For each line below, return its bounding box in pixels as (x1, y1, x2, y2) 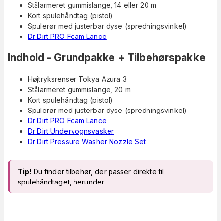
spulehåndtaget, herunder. (18, 177, 106, 186)
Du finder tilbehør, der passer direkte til (31, 167, 164, 176)
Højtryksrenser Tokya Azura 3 (28, 74, 127, 83)
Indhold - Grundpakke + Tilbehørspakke (8, 51, 206, 64)
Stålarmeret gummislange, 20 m (28, 85, 131, 94)
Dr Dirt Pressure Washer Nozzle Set (28, 137, 146, 146)
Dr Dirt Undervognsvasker (28, 126, 114, 135)
